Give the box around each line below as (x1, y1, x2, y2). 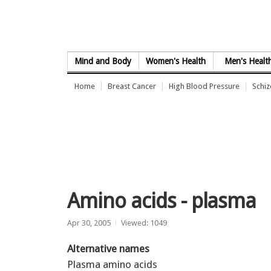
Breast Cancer (108, 82, 156, 91)
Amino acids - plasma (67, 189, 256, 213)
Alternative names (67, 242, 149, 255)
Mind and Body (74, 56, 132, 66)
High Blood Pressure (169, 82, 240, 91)
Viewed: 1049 (121, 218, 167, 227)
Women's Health (146, 56, 206, 66)
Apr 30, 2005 (67, 218, 111, 227)
